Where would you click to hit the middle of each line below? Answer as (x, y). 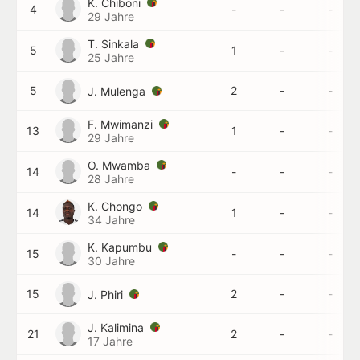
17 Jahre (110, 341)
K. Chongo (117, 206)
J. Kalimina (117, 327)
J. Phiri (107, 294)
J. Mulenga (118, 91)
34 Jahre (111, 220)
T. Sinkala (115, 44)
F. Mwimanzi (122, 124)
